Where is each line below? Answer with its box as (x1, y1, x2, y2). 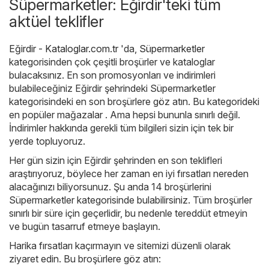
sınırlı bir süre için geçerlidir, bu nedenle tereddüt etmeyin (9, 207, 247, 219)
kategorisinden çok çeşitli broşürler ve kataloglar (9, 55, 215, 68)
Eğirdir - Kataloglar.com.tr (9, 42, 118, 55)
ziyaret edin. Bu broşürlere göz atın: (9, 252, 161, 265)
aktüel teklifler (9, 11, 103, 31)
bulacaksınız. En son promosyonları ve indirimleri (9, 68, 216, 81)
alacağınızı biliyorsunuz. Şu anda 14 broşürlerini (9, 180, 211, 193)
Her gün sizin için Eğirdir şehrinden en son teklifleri (9, 154, 222, 166)
